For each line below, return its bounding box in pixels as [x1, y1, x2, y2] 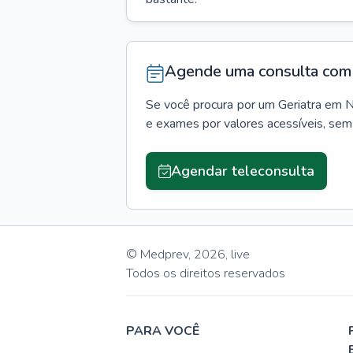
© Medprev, [126, 246, 191, 263]
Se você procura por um [146, 96, 275, 113]
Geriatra [278, 96, 322, 113]
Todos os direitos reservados [126, 265, 285, 282]
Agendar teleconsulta [170, 162, 314, 180]
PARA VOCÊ [126, 322, 199, 340]
